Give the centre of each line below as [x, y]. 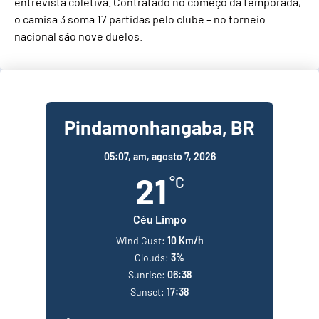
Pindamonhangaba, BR [159, 126]
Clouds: [152, 257]
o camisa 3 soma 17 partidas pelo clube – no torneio [140, 19]
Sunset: [147, 291]
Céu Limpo [159, 219]
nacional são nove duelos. [78, 36]
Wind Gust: [140, 240]
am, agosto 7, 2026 [174, 156]
